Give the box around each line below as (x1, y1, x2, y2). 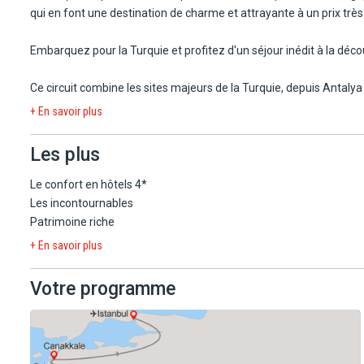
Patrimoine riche (30, 214, 115, 228)
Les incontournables (30, 196, 133, 210)
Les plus (30, 143, 100, 166)
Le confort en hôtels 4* (30, 177, 147, 191)
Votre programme (30, 277, 175, 300)
